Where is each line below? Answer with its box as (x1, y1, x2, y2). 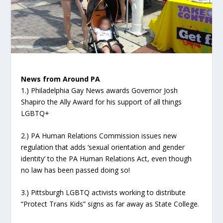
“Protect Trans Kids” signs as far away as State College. (21, 199, 200, 209)
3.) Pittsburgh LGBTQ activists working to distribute (21, 188, 186, 198)
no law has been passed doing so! (21, 165, 130, 175)
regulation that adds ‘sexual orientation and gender (21, 142, 185, 152)
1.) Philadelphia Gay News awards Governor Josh (21, 85, 178, 95)
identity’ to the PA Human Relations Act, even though (21, 153, 192, 163)
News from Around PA (21, 74, 101, 84)
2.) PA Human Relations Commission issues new (21, 130, 177, 140)
